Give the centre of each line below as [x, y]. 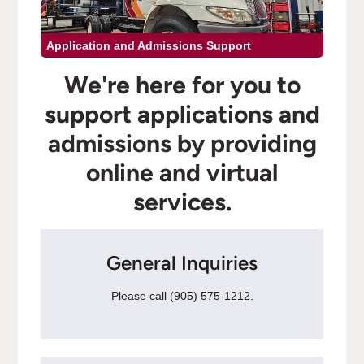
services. [182, 201]
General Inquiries [182, 263]
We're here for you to [182, 84]
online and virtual [182, 172]
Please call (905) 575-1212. [182, 295]
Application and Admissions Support [148, 46]
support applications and [182, 114]
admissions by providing [182, 143]
